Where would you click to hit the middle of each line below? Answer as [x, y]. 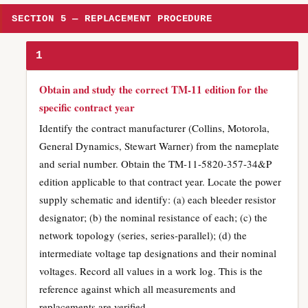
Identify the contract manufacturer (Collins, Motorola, [154, 128]
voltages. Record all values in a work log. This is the [151, 271]
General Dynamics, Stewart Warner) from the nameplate [159, 146]
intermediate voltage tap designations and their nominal [158, 253]
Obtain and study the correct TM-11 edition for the [154, 89]
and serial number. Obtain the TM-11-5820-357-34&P [155, 164]
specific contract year [87, 107]
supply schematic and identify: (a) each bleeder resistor [157, 199]
